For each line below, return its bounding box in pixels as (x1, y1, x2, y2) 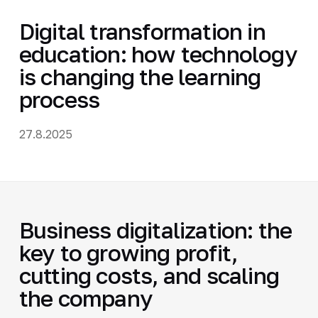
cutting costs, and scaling (18, 261, 280, 289)
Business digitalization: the (18, 216, 292, 243)
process (18, 85, 100, 113)
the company (18, 284, 153, 312)
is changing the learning (18, 62, 261, 90)
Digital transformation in (18, 17, 265, 45)
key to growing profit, (18, 238, 238, 266)
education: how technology (18, 40, 297, 67)
